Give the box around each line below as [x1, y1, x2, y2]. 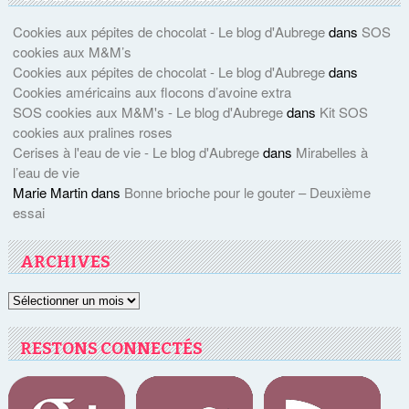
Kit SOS [319, 102, 368, 122]
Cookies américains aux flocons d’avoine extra [12, 82, 291, 102]
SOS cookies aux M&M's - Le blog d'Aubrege [12, 102, 283, 122]
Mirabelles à [295, 142, 368, 163]
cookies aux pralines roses [12, 122, 173, 142]
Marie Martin [12, 183, 88, 203]
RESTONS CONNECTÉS [20, 338, 204, 359]
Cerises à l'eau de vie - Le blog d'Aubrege [12, 142, 259, 163]
